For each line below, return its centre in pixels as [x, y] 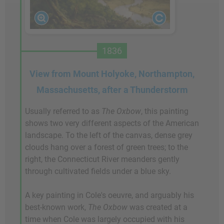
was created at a [157, 207]
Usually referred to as [63, 111]
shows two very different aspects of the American [112, 123]
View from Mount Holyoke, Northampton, [112, 73]
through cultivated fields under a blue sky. [98, 171]
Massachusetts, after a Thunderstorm [112, 89]
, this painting [165, 111]
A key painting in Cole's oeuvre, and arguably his [109, 195]
